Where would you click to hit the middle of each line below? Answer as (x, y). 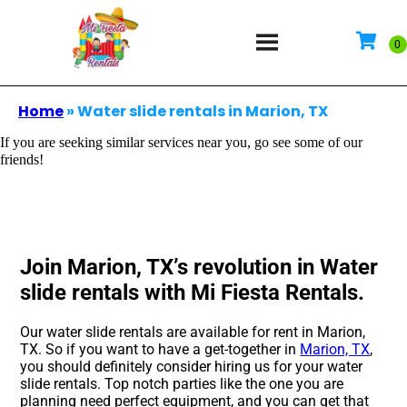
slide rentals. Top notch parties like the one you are (182, 384)
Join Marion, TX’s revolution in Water (199, 268)
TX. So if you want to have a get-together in (160, 350)
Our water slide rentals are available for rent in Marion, (193, 333)
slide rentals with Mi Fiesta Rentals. (193, 293)
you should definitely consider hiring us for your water (192, 367)
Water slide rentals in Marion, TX (203, 111)
